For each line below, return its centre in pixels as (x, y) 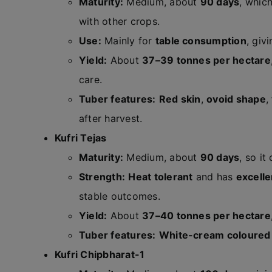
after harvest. (110, 118)
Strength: (102, 177)
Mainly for (128, 41)
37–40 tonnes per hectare (206, 216)
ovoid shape (236, 99)
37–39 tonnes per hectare (206, 60)
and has (214, 177)
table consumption (201, 41)
